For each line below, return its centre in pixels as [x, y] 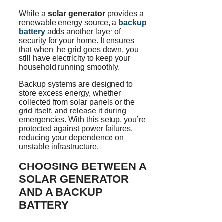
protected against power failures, [76, 129]
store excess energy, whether [70, 93]
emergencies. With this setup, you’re [82, 120]
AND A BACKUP [61, 192]
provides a [124, 14]
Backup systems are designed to [76, 84]
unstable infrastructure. [59, 147]
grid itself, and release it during [73, 111]
